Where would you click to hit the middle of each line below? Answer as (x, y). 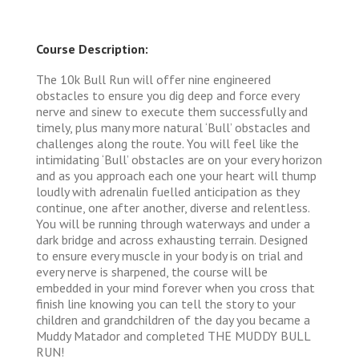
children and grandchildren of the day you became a (173, 319)
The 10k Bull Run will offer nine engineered (153, 79)
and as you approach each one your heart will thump (176, 175)
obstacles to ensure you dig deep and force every (167, 95)
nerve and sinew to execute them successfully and (172, 111)
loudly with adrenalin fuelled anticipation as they (167, 191)
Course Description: (92, 48)
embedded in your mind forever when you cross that (175, 287)
